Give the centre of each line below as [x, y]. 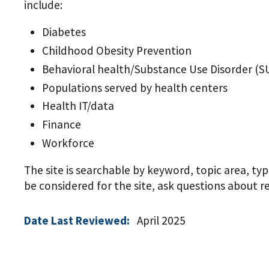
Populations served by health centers [135, 87]
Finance [62, 125]
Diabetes [64, 32]
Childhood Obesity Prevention [117, 51]
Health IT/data [78, 106]
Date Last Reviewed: [77, 221]
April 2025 [161, 221]
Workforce [68, 143]
